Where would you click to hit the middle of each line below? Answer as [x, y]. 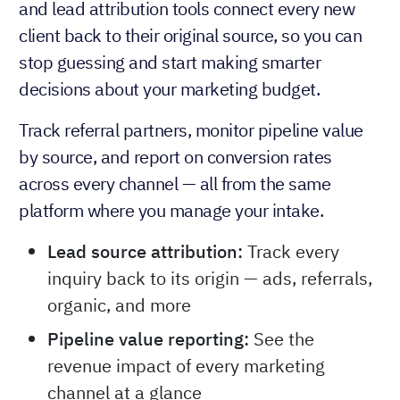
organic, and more [119, 305]
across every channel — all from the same [175, 184]
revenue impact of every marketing [186, 366]
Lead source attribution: [145, 252]
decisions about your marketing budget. [169, 89]
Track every [291, 252]
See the [282, 339]
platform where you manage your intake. [171, 211]
